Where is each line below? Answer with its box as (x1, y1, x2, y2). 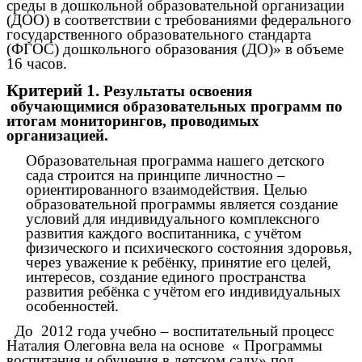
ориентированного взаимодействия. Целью (26, 181, 307, 199)
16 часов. (6, 55, 67, 73)
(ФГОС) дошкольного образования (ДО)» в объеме (6, 40, 343, 58)
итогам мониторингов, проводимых (6, 112, 259, 129)
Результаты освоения (103, 82, 252, 99)
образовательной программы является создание (26, 196, 338, 213)
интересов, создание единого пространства (26, 268, 305, 286)
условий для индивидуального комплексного (26, 210, 320, 228)
